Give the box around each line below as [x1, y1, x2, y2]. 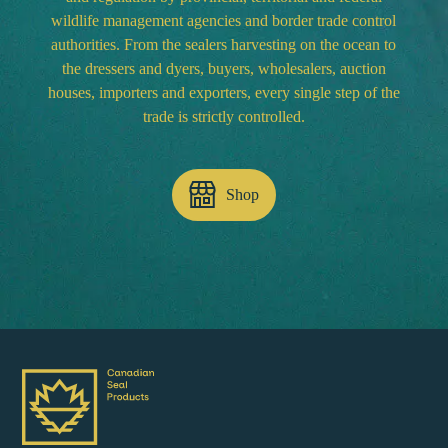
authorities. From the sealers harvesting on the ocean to [51, 36, 397, 54]
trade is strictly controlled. [142, 108, 305, 126]
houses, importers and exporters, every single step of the [47, 84, 400, 102]
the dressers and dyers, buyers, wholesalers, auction [61, 60, 386, 78]
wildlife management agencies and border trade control [51, 12, 397, 30]
